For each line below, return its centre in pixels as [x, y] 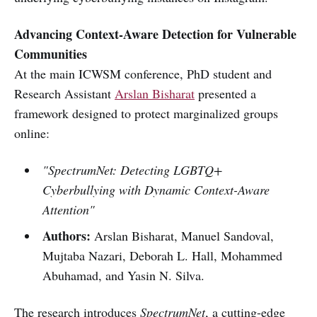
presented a [225, 94]
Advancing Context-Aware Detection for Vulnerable [155, 34]
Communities [51, 54]
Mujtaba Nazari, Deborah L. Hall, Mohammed [162, 256]
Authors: [66, 236]
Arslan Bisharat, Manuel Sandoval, [182, 236]
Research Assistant [64, 94]
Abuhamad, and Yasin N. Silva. [123, 276]
